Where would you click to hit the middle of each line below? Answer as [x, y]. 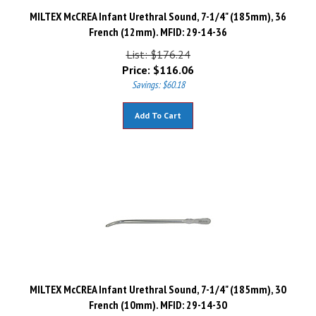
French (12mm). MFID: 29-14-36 [158, 25]
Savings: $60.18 [158, 78]
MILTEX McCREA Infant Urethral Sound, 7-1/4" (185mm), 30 [158, 283]
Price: [136, 63]
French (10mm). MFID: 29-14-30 [158, 298]
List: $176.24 [158, 48]
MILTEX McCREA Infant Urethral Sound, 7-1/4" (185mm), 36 [158, 10]
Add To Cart [158, 109]
